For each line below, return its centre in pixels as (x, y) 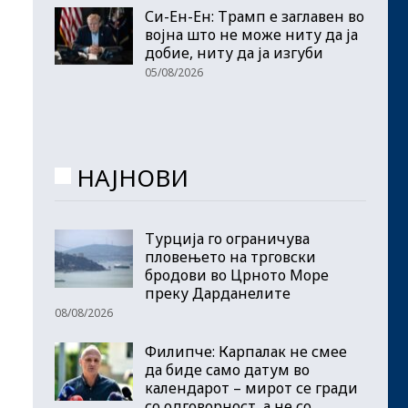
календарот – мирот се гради (251, 388)
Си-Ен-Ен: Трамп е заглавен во (255, 16)
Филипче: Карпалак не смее (246, 352)
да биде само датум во (227, 370)
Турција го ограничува (227, 239)
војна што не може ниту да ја (251, 34)
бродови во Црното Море (237, 275)
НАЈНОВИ (133, 177)
